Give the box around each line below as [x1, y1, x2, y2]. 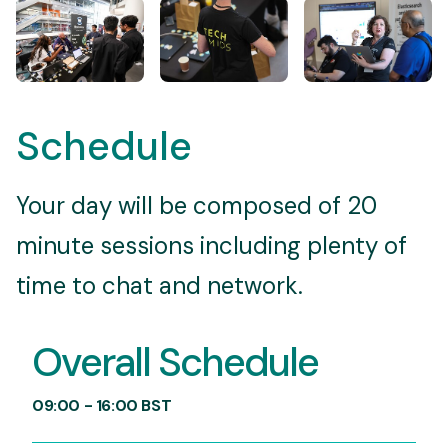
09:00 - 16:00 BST [32, 395, 172, 417]
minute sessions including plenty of [16, 230, 407, 262]
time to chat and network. [16, 270, 303, 302]
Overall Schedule [32, 336, 318, 389]
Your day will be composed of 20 [16, 190, 377, 222]
